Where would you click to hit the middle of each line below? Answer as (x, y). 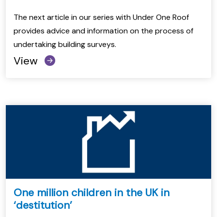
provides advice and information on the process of (103, 31)
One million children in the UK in (92, 193)
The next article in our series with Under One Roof (101, 17)
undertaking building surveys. (65, 44)
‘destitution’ (43, 205)
